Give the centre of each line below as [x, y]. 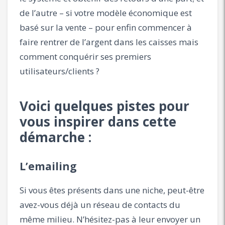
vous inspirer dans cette [98, 121]
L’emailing [48, 166]
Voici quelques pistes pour [104, 106]
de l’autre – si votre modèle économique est [106, 13]
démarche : [55, 137]
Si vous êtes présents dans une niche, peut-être [112, 190]
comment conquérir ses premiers [85, 56]
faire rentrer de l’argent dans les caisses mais [109, 42]
